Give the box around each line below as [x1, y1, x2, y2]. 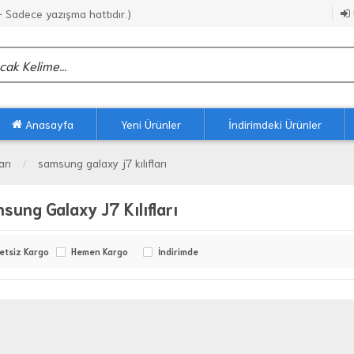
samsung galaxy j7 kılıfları [38, 156, 167, 171]
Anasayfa [22, 117, 73, 132]
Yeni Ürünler [121, 117, 181, 132]
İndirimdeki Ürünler [228, 117, 322, 132]
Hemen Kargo [71, 246, 128, 258]
